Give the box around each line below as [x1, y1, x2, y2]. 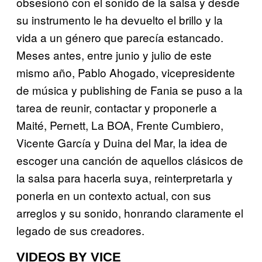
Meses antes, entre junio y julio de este [16, 46, 212, 63]
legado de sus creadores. [16, 222, 144, 238]
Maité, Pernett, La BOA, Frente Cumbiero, [16, 116, 223, 133]
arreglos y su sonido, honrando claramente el [16, 204, 243, 220]
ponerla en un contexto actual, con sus [16, 187, 211, 203]
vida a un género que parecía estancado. [16, 29, 223, 45]
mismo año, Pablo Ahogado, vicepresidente [16, 64, 235, 80]
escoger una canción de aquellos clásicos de [16, 151, 243, 168]
